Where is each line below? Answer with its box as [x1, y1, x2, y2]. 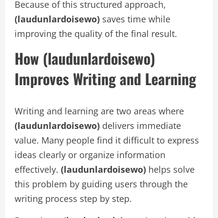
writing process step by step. [15, 193, 132, 204]
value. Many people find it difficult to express [15, 134, 199, 146]
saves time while [100, 13, 170, 25]
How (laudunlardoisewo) [15, 47, 155, 69]
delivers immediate [100, 120, 181, 131]
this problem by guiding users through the [15, 178, 188, 190]
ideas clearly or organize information [15, 149, 165, 161]
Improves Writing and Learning [15, 68, 196, 90]
